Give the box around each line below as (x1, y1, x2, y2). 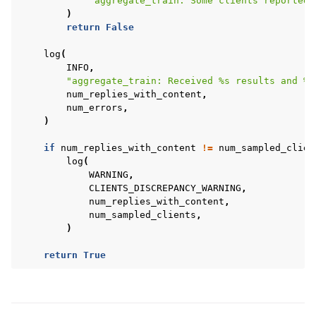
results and (230, 75, 303, 86)
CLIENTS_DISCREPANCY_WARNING (89, 183, 241, 193)
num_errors (66, 102, 123, 113)
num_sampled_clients (89, 209, 196, 220)
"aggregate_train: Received (66, 75, 219, 86)
